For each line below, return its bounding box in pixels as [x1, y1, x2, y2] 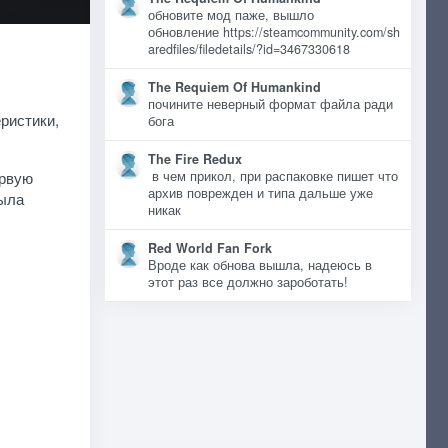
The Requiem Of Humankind [147, 78, 321, 96]
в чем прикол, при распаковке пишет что [147, 167, 398, 185]
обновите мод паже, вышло [147, 6, 314, 24]
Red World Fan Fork [147, 239, 272, 257]
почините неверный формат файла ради [147, 95, 393, 113]
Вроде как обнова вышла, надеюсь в [147, 256, 372, 274]
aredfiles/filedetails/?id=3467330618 [147, 40, 350, 58]
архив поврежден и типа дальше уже [147, 184, 373, 202]
